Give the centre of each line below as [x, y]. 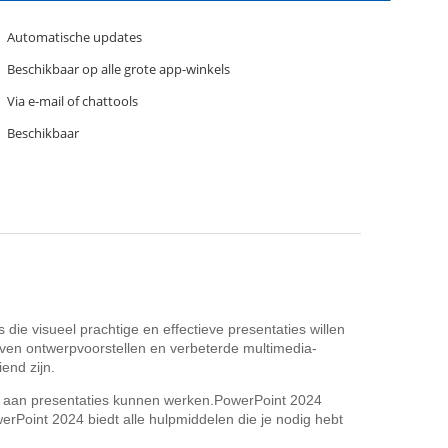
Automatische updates [74, 37]
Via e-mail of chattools [72, 101]
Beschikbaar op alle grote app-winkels [118, 69]
